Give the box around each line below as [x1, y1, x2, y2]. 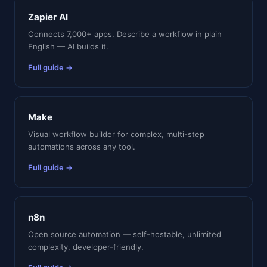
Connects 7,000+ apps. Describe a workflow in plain [28, 29, 222, 39]
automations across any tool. [28, 142, 135, 151]
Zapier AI [28, 11, 68, 23]
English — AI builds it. [28, 42, 108, 51]
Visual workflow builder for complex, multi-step [28, 129, 204, 139]
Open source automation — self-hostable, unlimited [28, 229, 221, 239]
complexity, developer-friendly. [28, 242, 144, 252]
